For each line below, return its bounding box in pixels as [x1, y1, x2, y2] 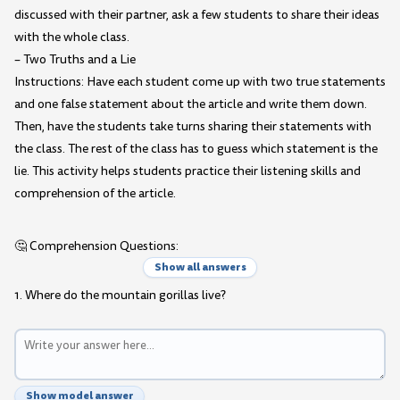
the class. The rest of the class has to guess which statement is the [14, 139, 378, 157]
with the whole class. [14, 28, 129, 46]
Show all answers [154, 258, 246, 275]
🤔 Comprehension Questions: [14, 237, 179, 254]
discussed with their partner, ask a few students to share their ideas [14, 5, 379, 23]
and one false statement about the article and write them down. [14, 95, 367, 112]
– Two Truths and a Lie [14, 50, 136, 68]
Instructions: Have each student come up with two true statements [14, 72, 386, 90]
